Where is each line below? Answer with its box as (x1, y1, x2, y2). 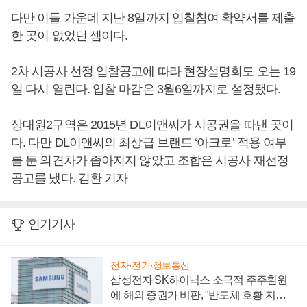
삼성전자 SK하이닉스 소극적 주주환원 (110, 273, 288, 286)
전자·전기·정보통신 (110, 259, 190, 271)
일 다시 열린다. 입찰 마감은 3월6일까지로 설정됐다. (11, 82, 281, 96)
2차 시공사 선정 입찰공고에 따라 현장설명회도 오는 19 (11, 64, 296, 78)
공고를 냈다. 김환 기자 (11, 171, 128, 185)
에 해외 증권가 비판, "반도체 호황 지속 (110, 288, 286, 301)
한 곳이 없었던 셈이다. (11, 29, 128, 42)
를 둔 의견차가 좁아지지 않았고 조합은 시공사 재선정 (11, 153, 288, 167)
